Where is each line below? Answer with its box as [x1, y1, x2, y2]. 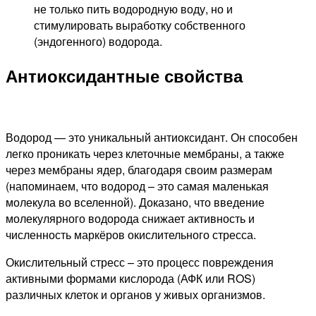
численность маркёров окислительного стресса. [6, 226, 256, 243]
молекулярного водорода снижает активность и [6, 209, 255, 226]
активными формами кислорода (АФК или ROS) [6, 269, 255, 286]
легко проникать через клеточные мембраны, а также [6, 145, 284, 162]
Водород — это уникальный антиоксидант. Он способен [6, 128, 298, 145]
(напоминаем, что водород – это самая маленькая [6, 177, 269, 194]
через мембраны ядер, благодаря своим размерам [6, 161, 272, 178]
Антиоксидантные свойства [6, 63, 243, 87]
